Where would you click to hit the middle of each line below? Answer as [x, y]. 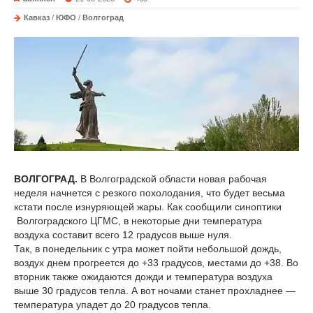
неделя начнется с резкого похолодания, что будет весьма [150, 193]
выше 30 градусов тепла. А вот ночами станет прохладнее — [155, 291]
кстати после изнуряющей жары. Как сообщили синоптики [148, 207]
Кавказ [37, 17]
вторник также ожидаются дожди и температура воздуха [143, 277]
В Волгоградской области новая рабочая [174, 179]
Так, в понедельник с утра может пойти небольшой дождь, [148, 249]
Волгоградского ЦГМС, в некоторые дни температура [138, 221]
